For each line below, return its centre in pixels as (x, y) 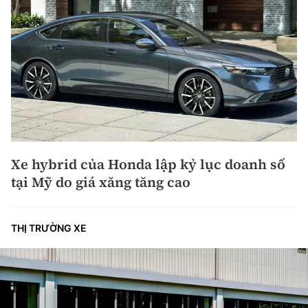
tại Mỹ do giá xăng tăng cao (101, 183)
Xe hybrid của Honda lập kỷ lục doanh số (148, 165)
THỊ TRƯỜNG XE (49, 228)
